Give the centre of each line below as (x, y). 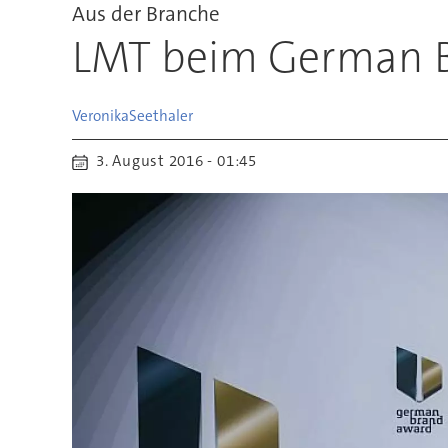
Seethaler (160, 115)
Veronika (100, 115)
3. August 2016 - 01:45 (182, 161)
